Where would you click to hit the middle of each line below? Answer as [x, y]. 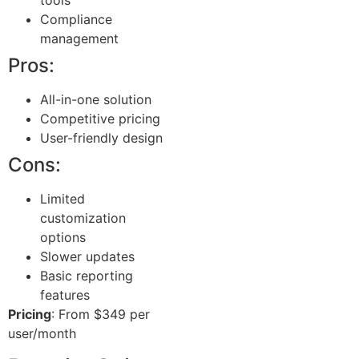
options [63, 237]
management [79, 38]
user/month [42, 333]
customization [83, 218]
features [65, 294]
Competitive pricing [100, 118]
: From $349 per [101, 314]
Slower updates [87, 256]
